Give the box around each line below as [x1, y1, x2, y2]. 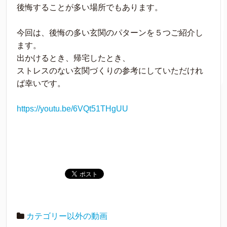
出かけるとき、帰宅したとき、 [17, 54, 130, 63]
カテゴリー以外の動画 [26, 212, 107, 221]
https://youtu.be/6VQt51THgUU [17, 104, 128, 113]
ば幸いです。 [17, 79, 65, 88]
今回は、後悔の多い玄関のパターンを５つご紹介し [17, 28, 203, 37]
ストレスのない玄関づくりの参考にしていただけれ [17, 66, 203, 75]
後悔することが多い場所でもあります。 [17, 3, 163, 12]
